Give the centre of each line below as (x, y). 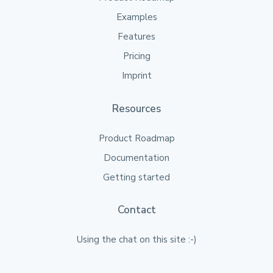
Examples (136, 17)
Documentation (136, 158)
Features (136, 37)
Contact (136, 210)
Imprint (136, 76)
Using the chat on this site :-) (136, 240)
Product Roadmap (136, 138)
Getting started (136, 177)
